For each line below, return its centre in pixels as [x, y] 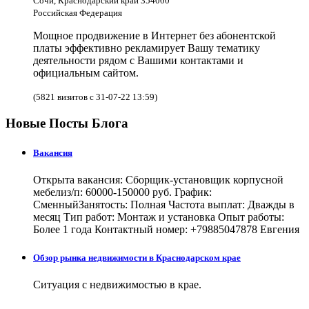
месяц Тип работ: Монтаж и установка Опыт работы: [159, 217]
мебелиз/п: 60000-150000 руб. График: [122, 192]
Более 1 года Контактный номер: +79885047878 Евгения [166, 230]
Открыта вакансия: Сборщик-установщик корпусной [158, 180]
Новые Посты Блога [67, 123]
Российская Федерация [78, 12]
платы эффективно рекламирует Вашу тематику [147, 48]
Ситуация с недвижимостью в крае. [117, 285]
